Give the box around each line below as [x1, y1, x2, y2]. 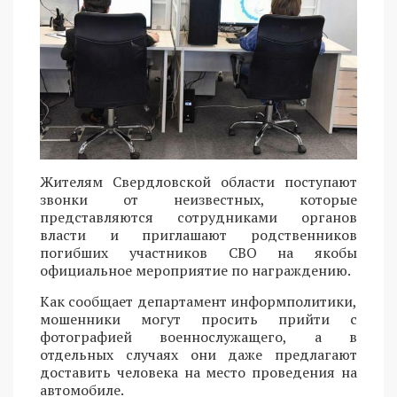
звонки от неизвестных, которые [40, 190, 357, 210]
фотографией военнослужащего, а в [40, 327, 357, 347]
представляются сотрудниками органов [40, 207, 357, 228]
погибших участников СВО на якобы [40, 243, 357, 263]
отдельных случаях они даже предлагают [40, 345, 357, 365]
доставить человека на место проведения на [40, 362, 357, 383]
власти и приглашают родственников [40, 225, 357, 245]
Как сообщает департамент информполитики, [40, 292, 357, 312]
